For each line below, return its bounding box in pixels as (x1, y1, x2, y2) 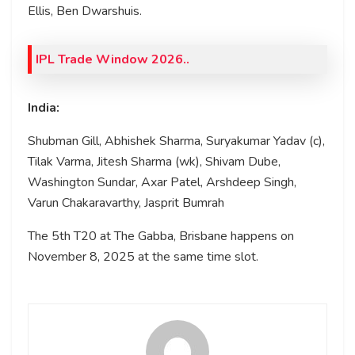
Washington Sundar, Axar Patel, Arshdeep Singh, (28, 174, 296, 192)
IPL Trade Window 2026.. (36, 51, 189, 69)
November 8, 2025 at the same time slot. (28, 248, 258, 266)
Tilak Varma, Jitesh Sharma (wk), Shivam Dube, (28, 153, 281, 171)
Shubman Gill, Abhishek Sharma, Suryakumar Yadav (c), (28, 132, 325, 151)
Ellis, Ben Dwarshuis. (28, 2, 142, 21)
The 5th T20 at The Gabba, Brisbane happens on (28, 227, 294, 246)
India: (28, 99, 59, 117)
